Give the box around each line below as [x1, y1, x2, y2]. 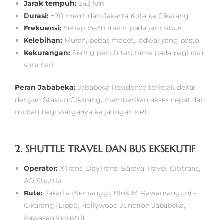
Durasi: [24, 11, 49, 20]
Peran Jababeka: [15, 82, 76, 92]
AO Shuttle [24, 176, 64, 185]
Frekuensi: [24, 23, 62, 32]
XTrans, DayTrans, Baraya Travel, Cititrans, [58, 164, 201, 173]
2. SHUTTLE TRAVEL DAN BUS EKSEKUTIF [15, 142, 195, 155]
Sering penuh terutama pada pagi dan [70, 48, 204, 57]
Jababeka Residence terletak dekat [76, 82, 196, 92]
